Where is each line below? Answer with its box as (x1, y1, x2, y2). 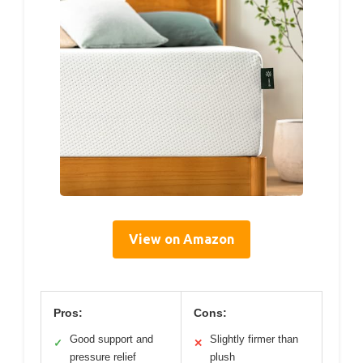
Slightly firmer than (210, 332, 298, 345)
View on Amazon (129, 231, 234, 246)
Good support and (70, 332, 153, 345)
